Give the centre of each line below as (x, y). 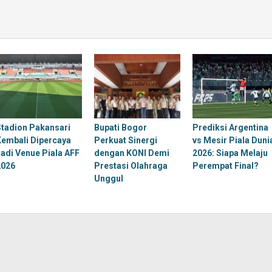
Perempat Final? (225, 166)
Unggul (108, 179)
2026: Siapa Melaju (230, 153)
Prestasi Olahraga (131, 166)
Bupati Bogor (120, 128)
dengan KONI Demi (131, 153)
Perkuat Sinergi (125, 141)
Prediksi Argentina (230, 128)
